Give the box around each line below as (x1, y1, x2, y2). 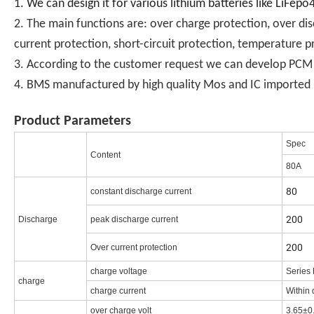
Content (90, 150, 121, 161)
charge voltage (90, 266, 147, 277)
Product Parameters (14, 114, 131, 129)
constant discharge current (90, 186, 191, 197)
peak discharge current (90, 214, 178, 225)
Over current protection (90, 243, 177, 253)
